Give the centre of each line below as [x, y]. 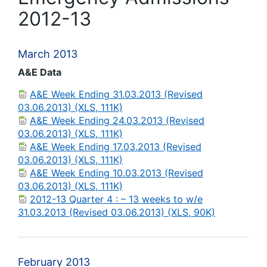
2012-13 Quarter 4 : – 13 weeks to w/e [116, 199]
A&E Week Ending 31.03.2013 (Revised [116, 94]
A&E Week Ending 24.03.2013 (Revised [117, 120]
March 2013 [48, 54]
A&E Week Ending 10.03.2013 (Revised [117, 173]
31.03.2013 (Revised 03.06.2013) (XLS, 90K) [117, 212]
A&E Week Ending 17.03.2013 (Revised [116, 147]
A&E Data [40, 72]
